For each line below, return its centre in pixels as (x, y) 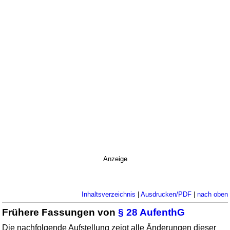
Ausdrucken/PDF (166, 194)
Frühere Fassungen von (60, 212)
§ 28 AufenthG (152, 212)
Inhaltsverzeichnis (108, 194)
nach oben (212, 194)
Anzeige (115, 159)
